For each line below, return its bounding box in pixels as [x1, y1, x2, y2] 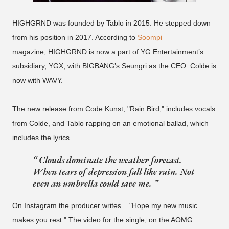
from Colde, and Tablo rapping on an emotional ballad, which [12, 119, 209, 127]
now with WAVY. [12, 76, 63, 84]
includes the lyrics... [12, 133, 76, 142]
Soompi [138, 33, 162, 41]
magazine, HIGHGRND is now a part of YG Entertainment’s [12, 48, 203, 56]
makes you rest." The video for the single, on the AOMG [12, 216, 193, 224]
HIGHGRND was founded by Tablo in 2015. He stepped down [12, 19, 211, 27]
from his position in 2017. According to [12, 33, 138, 41]
